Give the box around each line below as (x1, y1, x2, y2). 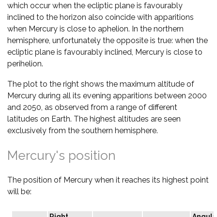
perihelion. (7, 59, 43, 68)
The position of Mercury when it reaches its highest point (7, 175, 209, 185)
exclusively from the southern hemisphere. (7, 125, 158, 135)
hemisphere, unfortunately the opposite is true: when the (7, 35, 208, 45)
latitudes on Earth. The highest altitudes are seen (7, 114, 181, 124)
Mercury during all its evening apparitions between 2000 (7, 91, 207, 100)
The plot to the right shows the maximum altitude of (7, 79, 194, 89)
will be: (7, 186, 31, 196)
